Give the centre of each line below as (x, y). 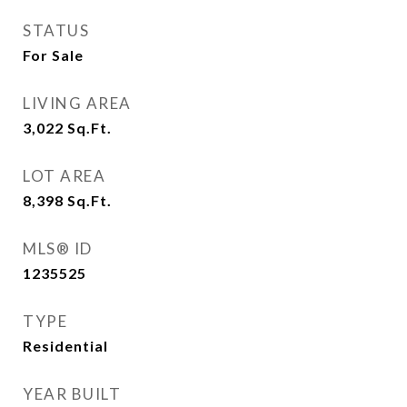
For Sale (53, 55)
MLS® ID (58, 248)
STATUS (56, 30)
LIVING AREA (77, 103)
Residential (65, 346)
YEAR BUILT (72, 394)
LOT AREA (64, 176)
